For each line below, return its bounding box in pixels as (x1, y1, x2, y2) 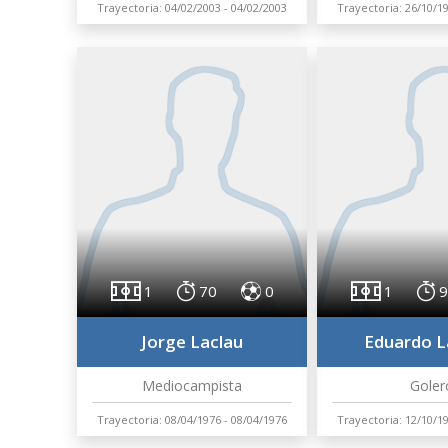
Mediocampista (142, 376, 242, 396)
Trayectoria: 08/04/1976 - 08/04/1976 (97, 412, 287, 428)
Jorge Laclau (141, 330, 243, 354)
